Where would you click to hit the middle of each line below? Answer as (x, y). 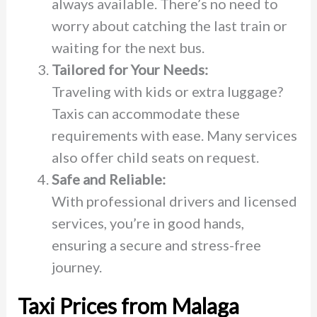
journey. (76, 267)
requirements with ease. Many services (174, 136)
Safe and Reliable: (108, 179)
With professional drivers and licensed (174, 201)
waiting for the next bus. (128, 48)
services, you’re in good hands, (148, 223)
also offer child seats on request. (155, 157)
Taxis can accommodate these (145, 114)
